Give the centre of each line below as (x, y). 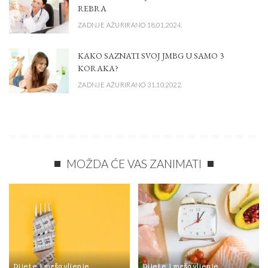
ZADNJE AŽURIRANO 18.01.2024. (130, 25)
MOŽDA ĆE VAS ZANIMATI (134, 163)
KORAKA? (98, 68)
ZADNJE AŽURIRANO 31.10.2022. (130, 85)
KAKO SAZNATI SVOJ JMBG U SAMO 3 (151, 55)
